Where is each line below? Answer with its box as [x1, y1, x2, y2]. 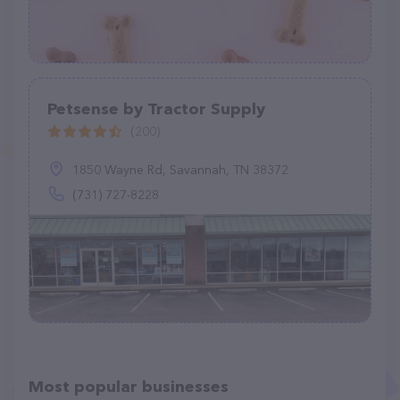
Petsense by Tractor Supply [47, 99, 265, 119]
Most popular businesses [29, 377, 229, 396]
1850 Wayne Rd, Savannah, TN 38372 [72, 162, 288, 178]
